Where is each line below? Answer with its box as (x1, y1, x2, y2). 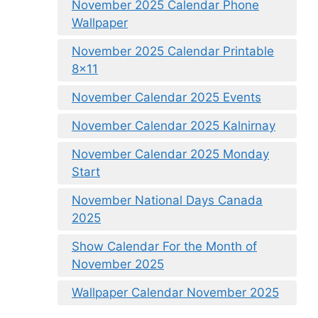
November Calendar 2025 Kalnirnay (72, 118, 275, 133)
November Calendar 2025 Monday (72, 146, 269, 161)
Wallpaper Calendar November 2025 (72, 285, 279, 300)
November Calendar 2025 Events (72, 89, 261, 104)
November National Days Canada (72, 192, 263, 207)
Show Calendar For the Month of (72, 238, 257, 253)
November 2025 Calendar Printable (72, 43, 274, 58)
